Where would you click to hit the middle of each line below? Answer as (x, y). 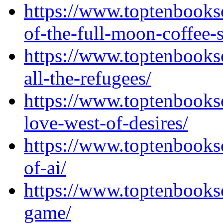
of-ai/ (45, 167)
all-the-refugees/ (88, 78)
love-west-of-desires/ (106, 123)
